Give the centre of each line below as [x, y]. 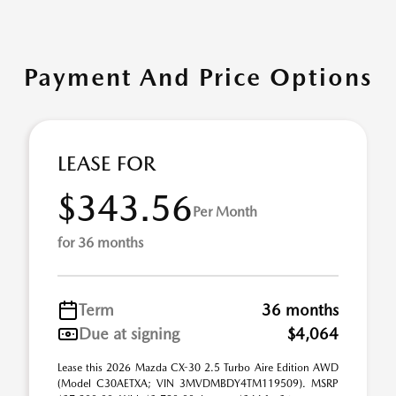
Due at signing [129, 334]
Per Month [225, 211]
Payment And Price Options [198, 77]
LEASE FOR [107, 164]
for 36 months [100, 243]
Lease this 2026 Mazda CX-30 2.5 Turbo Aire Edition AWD [198, 368]
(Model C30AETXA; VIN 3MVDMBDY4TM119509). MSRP [198, 384]
